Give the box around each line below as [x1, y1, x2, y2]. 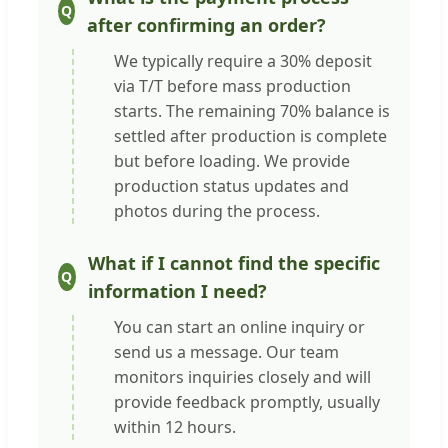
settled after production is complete [114, 124, 387, 147]
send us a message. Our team [114, 340, 339, 363]
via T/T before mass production [114, 74, 351, 97]
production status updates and [114, 174, 349, 197]
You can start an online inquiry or [114, 315, 365, 338]
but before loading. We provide [114, 149, 350, 172]
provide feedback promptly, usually [114, 390, 380, 413]
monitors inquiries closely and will [114, 365, 371, 388]
